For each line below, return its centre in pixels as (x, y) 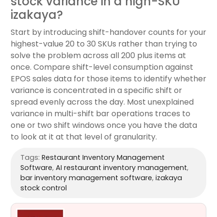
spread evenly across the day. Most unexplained (102, 102)
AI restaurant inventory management (121, 168)
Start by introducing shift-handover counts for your (108, 32)
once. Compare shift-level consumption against (102, 67)
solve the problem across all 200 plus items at (98, 56)
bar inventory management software (86, 178)
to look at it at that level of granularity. (84, 137)
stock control (44, 188)
